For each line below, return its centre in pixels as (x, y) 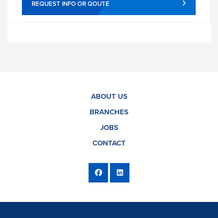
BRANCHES (109, 112)
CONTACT (109, 143)
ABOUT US (109, 96)
